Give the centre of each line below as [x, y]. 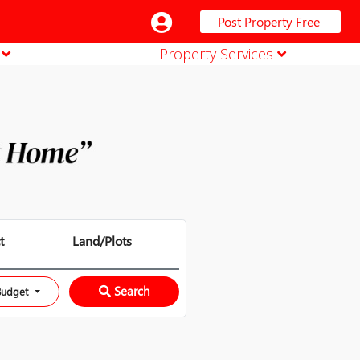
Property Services [218, 54]
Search [130, 291]
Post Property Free [269, 21]
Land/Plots [102, 241]
